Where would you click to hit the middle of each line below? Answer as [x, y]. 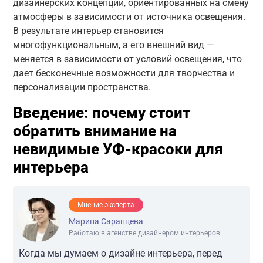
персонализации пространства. [82, 87]
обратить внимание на [95, 131]
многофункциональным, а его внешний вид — [113, 45]
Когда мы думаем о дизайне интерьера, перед [120, 253]
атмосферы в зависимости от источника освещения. [129, 16]
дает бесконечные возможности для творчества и [124, 73]
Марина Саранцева [106, 221]
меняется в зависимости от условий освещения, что [127, 59]
